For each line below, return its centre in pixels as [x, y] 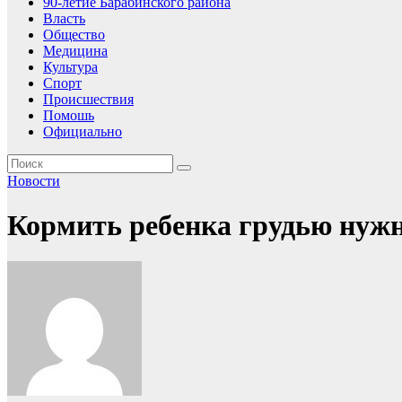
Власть [64, 19]
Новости [34, 181]
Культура [70, 67]
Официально [83, 132]
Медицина [75, 51]
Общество [74, 35]
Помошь [69, 116]
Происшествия [88, 100]
